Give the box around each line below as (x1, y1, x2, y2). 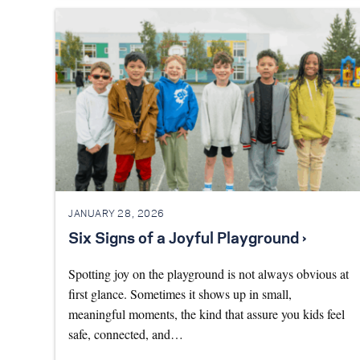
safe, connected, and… (68, 325, 183, 342)
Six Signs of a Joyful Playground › (68, 231, 306, 247)
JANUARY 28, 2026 (68, 210, 165, 219)
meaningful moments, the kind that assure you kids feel (68, 305, 345, 322)
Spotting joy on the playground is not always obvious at (68, 264, 349, 282)
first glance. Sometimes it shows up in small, (68, 284, 292, 302)
